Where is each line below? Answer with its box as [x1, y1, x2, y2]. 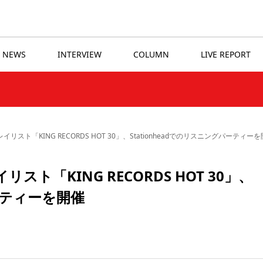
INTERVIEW [58, 49, 102, 60]
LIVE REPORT [201, 49, 251, 60]
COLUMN [133, 49, 169, 60]
